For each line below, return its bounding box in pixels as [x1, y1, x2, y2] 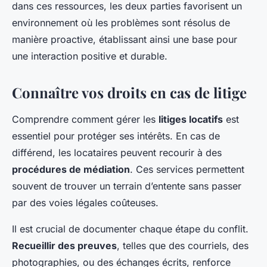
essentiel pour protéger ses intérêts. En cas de [12, 130, 220, 142]
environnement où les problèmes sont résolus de [12, 17, 230, 29]
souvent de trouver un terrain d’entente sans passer [12, 180, 241, 193]
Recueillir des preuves [12, 240, 117, 252]
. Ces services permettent [130, 163, 244, 176]
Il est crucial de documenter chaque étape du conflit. [12, 223, 249, 235]
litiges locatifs [159, 113, 223, 126]
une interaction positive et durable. [12, 50, 167, 63]
